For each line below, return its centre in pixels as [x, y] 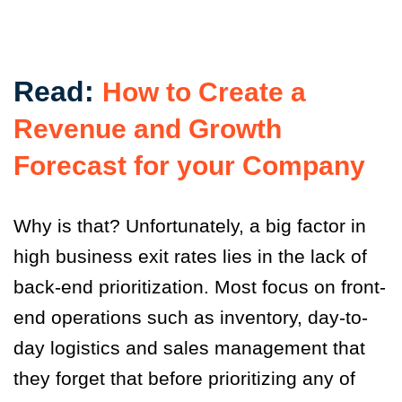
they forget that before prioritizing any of [184, 378]
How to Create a [204, 92]
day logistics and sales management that [189, 347]
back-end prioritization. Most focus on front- [200, 286]
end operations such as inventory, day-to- [191, 317]
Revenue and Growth [148, 128]
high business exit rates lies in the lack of [190, 256]
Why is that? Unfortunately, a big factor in [190, 225]
